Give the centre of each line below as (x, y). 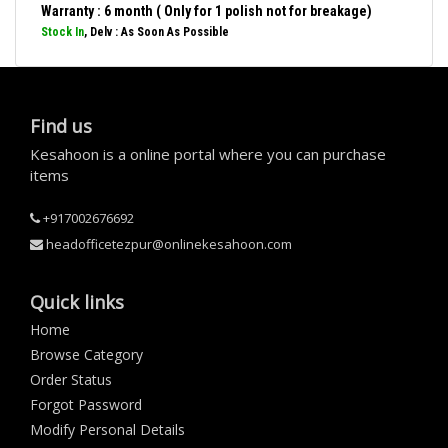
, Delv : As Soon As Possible (156, 32)
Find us (61, 126)
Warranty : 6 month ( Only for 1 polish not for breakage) (206, 11)
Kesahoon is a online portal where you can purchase (208, 154)
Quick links (77, 302)
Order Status (71, 379)
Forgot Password (86, 404)
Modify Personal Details (107, 429)
